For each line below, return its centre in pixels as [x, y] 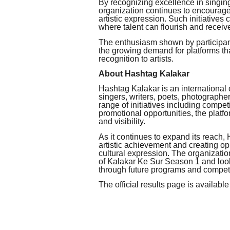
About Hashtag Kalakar [144, 73]
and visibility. [122, 122]
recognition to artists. [136, 59]
